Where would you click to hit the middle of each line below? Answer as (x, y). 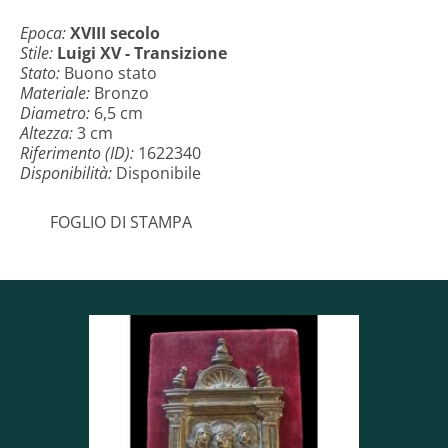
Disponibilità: (68, 173)
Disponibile (158, 173)
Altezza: (48, 133)
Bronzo (121, 93)
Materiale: (57, 93)
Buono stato (110, 73)
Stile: (38, 53)
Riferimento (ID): (79, 153)
